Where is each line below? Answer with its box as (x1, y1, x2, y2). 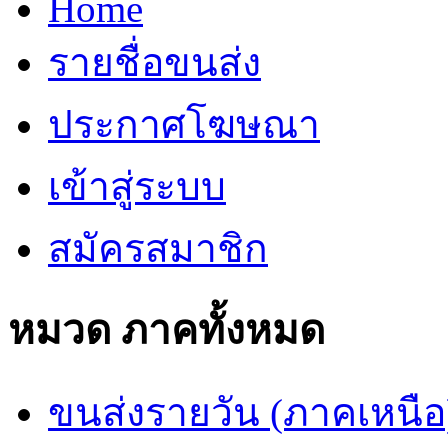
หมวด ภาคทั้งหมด (8, 308, 325, 354)
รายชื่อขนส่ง (48, 41, 261, 85)
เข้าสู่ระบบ (48, 165, 226, 209)
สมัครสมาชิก (48, 227, 268, 271)
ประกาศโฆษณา (48, 103, 320, 147)
